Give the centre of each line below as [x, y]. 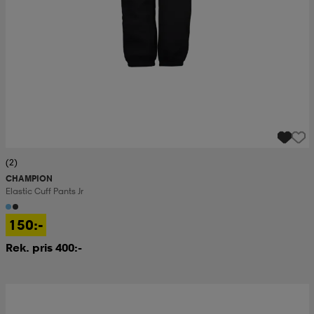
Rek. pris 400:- [43, 247]
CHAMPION [29, 178]
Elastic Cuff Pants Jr [44, 191]
